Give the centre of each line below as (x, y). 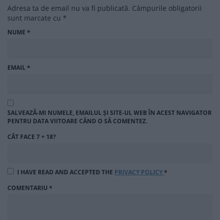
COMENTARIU (28, 188)
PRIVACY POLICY (139, 172)
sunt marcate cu (35, 18)
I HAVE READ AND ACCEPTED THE (66, 172)
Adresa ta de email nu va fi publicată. (69, 8)
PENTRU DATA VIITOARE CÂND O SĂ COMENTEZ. (77, 121)
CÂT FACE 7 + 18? (32, 137)
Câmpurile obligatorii (167, 8)
